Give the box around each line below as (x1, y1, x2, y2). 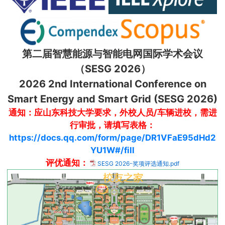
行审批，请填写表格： (70, 120, 155, 130)
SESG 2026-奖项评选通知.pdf (97, 159, 179, 167)
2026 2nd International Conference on (19, 77, 206, 90)
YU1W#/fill (90, 145, 135, 155)
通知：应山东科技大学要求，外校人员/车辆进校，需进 (8, 107, 217, 118)
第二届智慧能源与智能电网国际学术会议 (22, 47, 203, 60)
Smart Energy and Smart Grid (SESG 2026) (8, 92, 217, 105)
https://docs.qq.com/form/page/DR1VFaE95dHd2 (9, 132, 216, 143)
